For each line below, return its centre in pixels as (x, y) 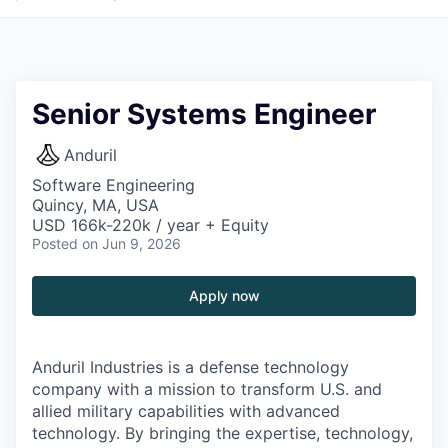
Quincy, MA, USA (95, 205)
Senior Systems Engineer (204, 114)
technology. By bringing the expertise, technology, (222, 433)
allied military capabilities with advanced (186, 411)
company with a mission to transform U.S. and (207, 389)
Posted (55, 243)
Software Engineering (113, 185)
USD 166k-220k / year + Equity (150, 225)
